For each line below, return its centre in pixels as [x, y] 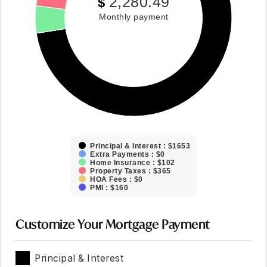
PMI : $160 [109, 188]
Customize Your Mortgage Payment [113, 224]
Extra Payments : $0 [127, 154]
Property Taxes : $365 [130, 171]
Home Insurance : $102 [132, 163]
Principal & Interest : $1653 [140, 146]
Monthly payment [133, 17]
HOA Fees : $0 [116, 179]
